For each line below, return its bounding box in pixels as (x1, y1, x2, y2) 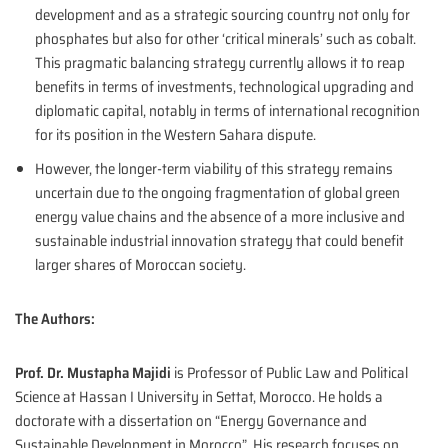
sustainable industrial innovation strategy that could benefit (35, 229, 404, 254)
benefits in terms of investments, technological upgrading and (35, 75, 414, 100)
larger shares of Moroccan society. (35, 253, 246, 278)
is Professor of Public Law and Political (171, 361, 408, 386)
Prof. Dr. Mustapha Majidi (15, 361, 171, 386)
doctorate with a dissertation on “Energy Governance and (15, 409, 367, 434)
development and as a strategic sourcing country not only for (35, 3, 410, 28)
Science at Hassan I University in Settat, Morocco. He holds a (15, 385, 383, 410)
